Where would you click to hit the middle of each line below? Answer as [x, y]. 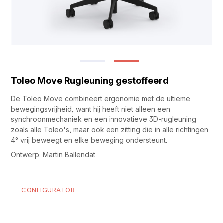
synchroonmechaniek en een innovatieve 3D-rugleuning [104, 119]
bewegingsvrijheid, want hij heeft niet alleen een [91, 109]
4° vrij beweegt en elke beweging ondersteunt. [89, 140]
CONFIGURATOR [48, 190]
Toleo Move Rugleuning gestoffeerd [90, 81]
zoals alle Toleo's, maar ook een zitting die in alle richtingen [110, 130]
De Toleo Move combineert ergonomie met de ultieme [101, 99]
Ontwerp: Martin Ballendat [53, 155]
